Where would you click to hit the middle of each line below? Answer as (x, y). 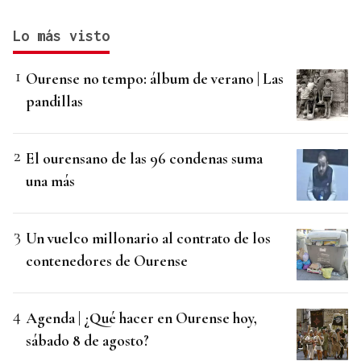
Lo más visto (61, 36)
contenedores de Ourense (107, 261)
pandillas (54, 102)
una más (50, 181)
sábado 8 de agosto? (87, 341)
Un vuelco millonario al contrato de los (148, 239)
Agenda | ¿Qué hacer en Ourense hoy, (141, 318)
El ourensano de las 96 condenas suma (144, 159)
